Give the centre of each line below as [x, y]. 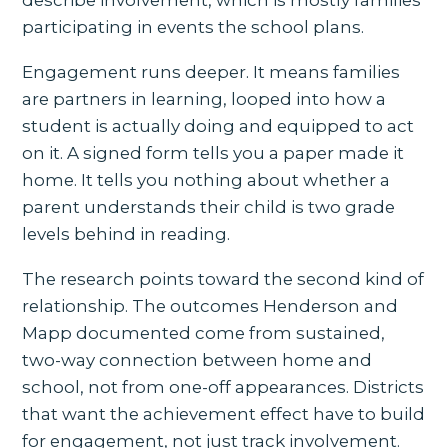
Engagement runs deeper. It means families [211, 71]
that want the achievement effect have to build [224, 413]
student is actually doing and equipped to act [218, 125]
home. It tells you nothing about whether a [206, 179]
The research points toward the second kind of [223, 278]
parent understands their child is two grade [209, 206]
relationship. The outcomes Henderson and [210, 305]
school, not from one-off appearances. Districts [223, 386]
